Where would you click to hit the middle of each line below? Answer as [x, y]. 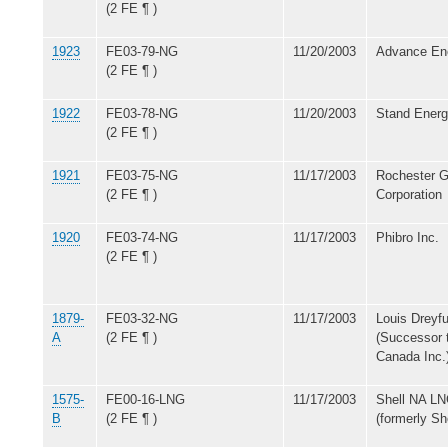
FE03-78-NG [142, 113]
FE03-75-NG [142, 175]
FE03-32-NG [142, 318]
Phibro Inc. [407, 237]
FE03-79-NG [142, 51]
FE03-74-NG [142, 237]
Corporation [409, 194]
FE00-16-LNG [145, 399]
